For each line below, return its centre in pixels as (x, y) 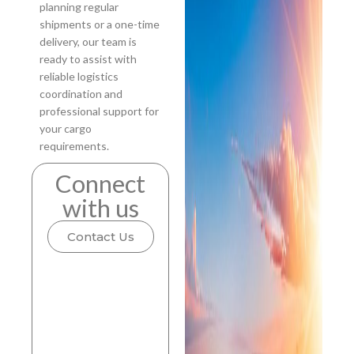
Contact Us (100, 237)
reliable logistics (79, 77)
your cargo (66, 129)
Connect (100, 184)
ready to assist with (88, 59)
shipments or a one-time (100, 24)
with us (100, 208)
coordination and (81, 94)
